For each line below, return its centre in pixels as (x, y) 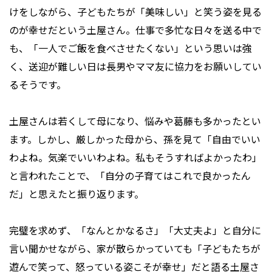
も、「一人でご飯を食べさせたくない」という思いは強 (131, 48)
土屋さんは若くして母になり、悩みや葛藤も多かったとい (135, 121)
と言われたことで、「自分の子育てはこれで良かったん (130, 176)
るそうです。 (38, 85)
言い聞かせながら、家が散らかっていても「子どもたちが (135, 249)
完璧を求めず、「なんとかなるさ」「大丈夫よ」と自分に (135, 230)
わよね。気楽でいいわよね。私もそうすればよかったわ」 (135, 158)
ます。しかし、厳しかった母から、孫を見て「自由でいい (135, 139)
